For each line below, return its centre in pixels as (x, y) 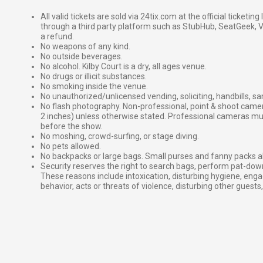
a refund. (57, 37)
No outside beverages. (82, 57)
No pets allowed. (71, 146)
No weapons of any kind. (85, 47)
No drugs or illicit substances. (94, 77)
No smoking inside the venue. (94, 87)
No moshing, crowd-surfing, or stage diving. (120, 136)
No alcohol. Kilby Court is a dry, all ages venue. (124, 67)
